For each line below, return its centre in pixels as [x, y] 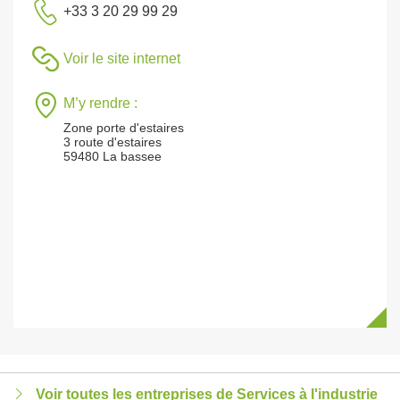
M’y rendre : [100, 103]
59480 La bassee [112, 156]
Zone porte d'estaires [124, 128]
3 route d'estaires [112, 142]
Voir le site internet [122, 58]
